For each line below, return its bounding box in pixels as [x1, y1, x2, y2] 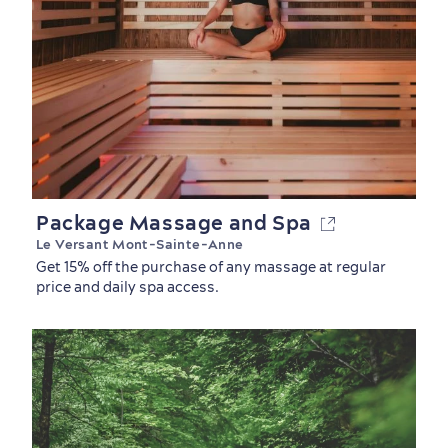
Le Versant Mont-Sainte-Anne [36, 236, 244, 252]
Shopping [16, 246, 102, 270]
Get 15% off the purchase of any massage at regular [36, 258, 386, 276]
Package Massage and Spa [36, 210, 321, 235]
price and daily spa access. [36, 278, 219, 296]
